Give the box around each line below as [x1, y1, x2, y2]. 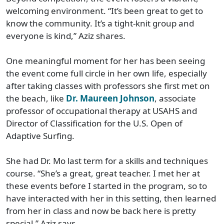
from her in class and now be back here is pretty [6, 204, 196, 216]
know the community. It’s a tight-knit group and [6, 17, 194, 29]
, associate [154, 92, 196, 104]
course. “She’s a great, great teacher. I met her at [6, 167, 200, 179]
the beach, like [6, 92, 66, 104]
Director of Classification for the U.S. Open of [6, 117, 182, 129]
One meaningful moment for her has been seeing [6, 54, 205, 66]
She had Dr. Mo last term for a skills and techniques [6, 154, 208, 166]
